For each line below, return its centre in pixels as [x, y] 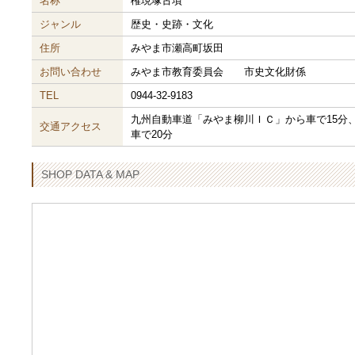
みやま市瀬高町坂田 [177, 48]
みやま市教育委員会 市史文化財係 [218, 72]
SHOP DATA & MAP [90, 175]
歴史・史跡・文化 [172, 25]
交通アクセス [71, 127]
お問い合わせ [71, 72]
